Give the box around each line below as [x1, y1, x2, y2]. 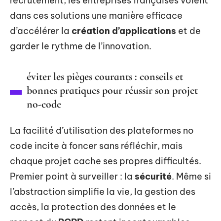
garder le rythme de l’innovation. [10, 40, 151, 52]
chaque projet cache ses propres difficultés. [10, 155, 201, 167]
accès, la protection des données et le [10, 201, 176, 213]
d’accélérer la [10, 25, 72, 37]
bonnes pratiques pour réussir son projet [27, 84, 198, 97]
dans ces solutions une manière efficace [10, 10, 183, 21]
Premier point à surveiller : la [10, 171, 135, 182]
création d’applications [72, 25, 176, 37]
